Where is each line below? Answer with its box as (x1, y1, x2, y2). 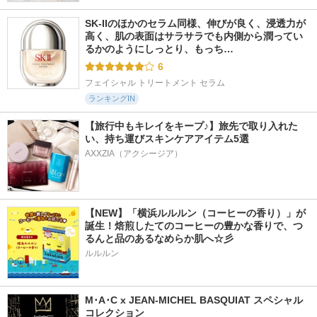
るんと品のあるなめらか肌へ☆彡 (85, 232, 234, 244)
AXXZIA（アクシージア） (85, 148, 183, 158)
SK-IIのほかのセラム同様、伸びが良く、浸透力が (85, 17, 306, 29)
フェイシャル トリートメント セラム (85, 77, 225, 88)
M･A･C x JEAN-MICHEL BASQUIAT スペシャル (85, 294, 303, 306)
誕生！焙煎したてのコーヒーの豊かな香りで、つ (85, 219, 303, 231)
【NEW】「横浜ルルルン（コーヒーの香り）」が (85, 207, 306, 219)
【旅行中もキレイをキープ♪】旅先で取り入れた (85, 120, 298, 132)
